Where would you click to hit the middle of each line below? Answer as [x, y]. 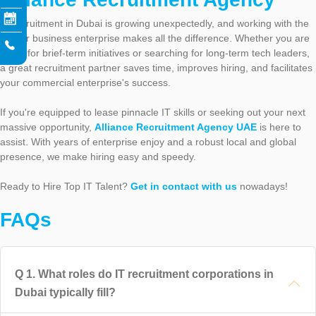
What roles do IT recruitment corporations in [156, 274]
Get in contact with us [184, 186]
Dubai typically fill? [65, 292]
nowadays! [262, 186]
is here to [279, 127]
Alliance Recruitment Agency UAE [176, 127]
